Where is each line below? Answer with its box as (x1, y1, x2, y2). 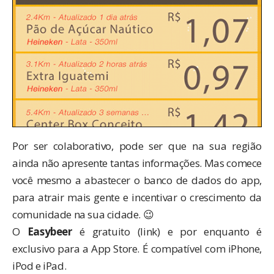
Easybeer (27, 224, 72, 239)
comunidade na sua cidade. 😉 (12, 207, 154, 221)
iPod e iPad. (12, 258, 67, 273)
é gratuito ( (72, 224, 141, 239)
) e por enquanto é (157, 224, 262, 239)
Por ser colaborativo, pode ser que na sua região (12, 138, 262, 153)
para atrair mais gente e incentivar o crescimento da (12, 190, 262, 204)
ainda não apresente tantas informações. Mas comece (12, 155, 262, 170)
